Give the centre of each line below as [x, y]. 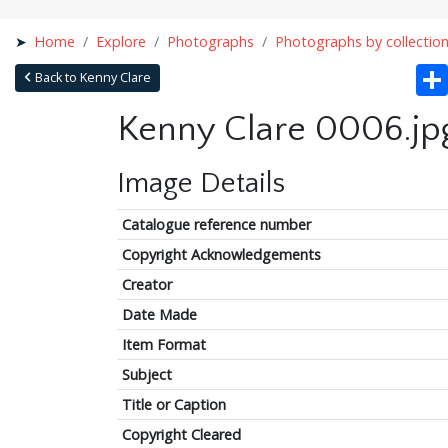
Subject [146, 374]
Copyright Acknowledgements [221, 254]
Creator [146, 284]
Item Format [163, 344]
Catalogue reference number [216, 224]
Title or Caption [173, 404]
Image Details [201, 183]
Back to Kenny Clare [91, 77]
